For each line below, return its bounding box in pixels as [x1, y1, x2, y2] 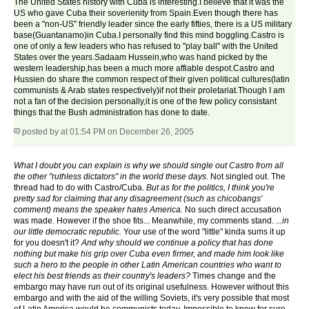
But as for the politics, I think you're [146, 183, 275, 193]
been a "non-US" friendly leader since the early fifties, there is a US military [14, 19, 292, 30]
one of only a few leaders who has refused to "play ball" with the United [14, 41, 278, 52]
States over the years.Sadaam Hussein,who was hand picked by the [14, 52, 268, 63]
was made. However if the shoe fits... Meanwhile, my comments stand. [14, 216, 276, 226]
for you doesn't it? [14, 238, 81, 248]
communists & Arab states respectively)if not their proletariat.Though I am [14, 86, 285, 96]
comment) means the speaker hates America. [14, 205, 183, 215]
